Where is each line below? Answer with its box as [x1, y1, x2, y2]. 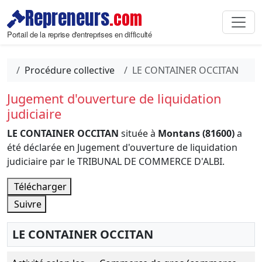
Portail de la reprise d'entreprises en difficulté [7, 29, 152, 40]
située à [119, 127, 158, 140]
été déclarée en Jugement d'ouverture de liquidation [7, 141, 237, 154]
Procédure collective [25, 64, 115, 77]
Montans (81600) [158, 127, 235, 140]
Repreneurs [25, 5, 109, 32]
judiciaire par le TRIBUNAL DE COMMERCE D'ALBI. [7, 155, 225, 168]
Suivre [12, 198, 42, 211]
